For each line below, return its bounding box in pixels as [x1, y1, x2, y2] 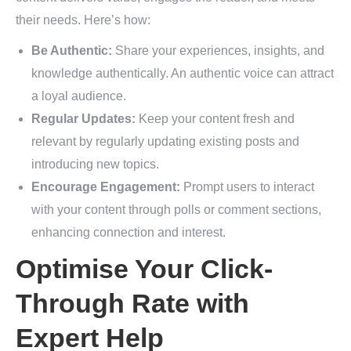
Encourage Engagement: [31, 180, 180, 194]
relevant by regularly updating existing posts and [31, 135, 299, 148]
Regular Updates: [31, 112, 136, 125]
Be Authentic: [31, 44, 112, 57]
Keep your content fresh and [136, 112, 295, 125]
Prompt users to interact [180, 180, 314, 194]
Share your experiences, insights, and [112, 44, 324, 57]
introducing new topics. [31, 157, 159, 171]
